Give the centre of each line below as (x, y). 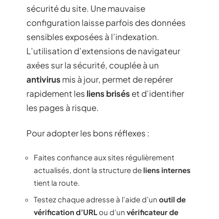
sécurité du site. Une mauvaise (86, 8)
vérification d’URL (66, 212)
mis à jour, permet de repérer (117, 79)
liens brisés (108, 93)
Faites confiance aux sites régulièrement (104, 157)
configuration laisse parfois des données (106, 22)
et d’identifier (157, 93)
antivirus (44, 79)
